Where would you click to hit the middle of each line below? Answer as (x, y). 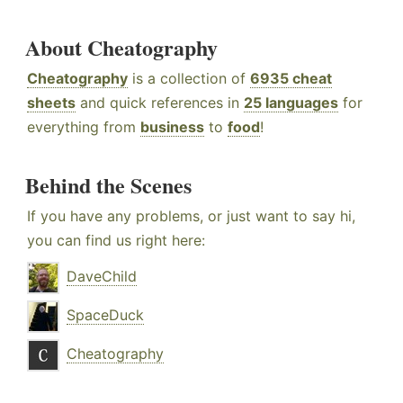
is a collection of (189, 79)
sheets (51, 103)
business (172, 127)
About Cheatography (121, 48)
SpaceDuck (105, 315)
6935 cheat (291, 79)
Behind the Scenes (108, 185)
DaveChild (102, 277)
